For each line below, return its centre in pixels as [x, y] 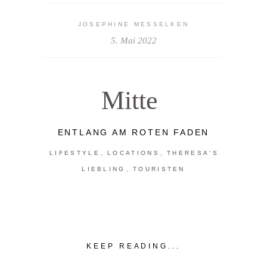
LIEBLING [104, 169]
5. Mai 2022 [133, 40]
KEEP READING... [133, 246]
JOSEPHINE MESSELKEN [133, 24]
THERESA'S [193, 153]
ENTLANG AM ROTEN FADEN [133, 132]
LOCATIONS [133, 153]
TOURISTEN [159, 169]
